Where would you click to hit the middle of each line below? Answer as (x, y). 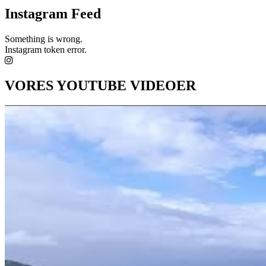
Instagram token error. (46, 49)
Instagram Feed (53, 13)
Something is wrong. (44, 39)
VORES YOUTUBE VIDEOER (100, 85)
